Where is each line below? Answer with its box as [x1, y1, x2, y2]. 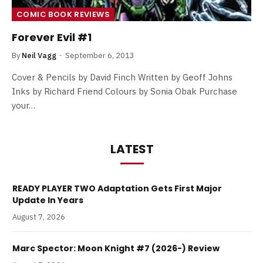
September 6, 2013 [65, 50, 134, 60]
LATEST [110, 140, 154, 157]
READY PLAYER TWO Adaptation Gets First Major [12, 182, 222, 194]
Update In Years [12, 194, 83, 206]
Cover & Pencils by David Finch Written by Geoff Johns [12, 71, 232, 83]
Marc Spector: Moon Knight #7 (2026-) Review [12, 242, 220, 254]
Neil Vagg [22, 50, 56, 60]
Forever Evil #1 [12, 29, 92, 45]
